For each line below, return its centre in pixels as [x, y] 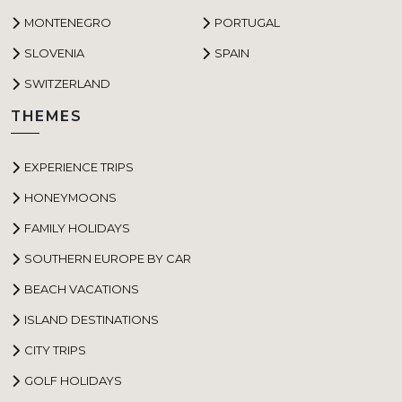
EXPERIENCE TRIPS [79, 166]
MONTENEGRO [68, 22]
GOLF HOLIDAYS [73, 380]
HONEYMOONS [70, 197]
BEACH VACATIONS [82, 288]
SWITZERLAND [67, 83]
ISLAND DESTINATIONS [92, 319]
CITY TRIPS [55, 350]
